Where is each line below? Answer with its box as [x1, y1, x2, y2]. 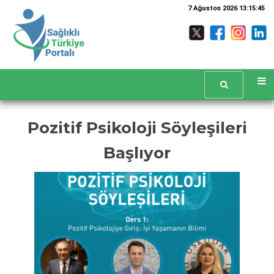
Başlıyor [103, 143, 171, 163]
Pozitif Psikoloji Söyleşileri [27, 118, 247, 138]
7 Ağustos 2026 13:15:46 [188, 4, 265, 12]
